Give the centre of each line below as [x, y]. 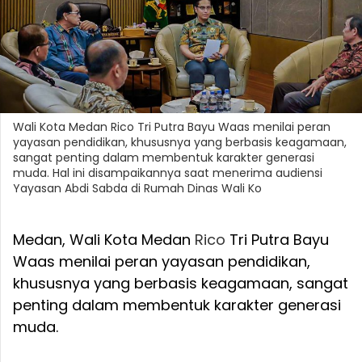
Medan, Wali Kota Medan [104, 240]
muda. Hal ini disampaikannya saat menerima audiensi [168, 173]
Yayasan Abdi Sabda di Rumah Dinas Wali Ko [137, 189]
